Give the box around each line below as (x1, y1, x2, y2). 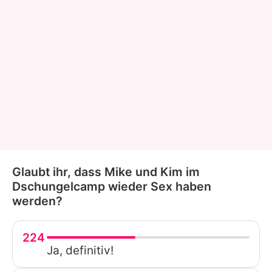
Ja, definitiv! (47, 243, 114, 257)
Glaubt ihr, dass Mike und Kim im (12, 164, 200, 179)
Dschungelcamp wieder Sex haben (12, 178, 211, 194)
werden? (12, 193, 63, 208)
